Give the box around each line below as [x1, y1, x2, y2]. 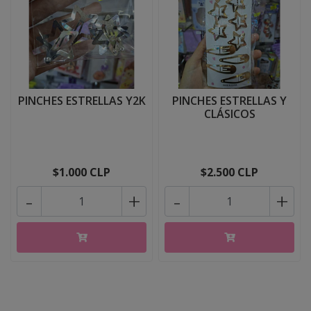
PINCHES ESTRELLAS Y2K [17, 93, 146, 108]
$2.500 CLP [201, 165, 258, 180]
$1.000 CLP [53, 165, 110, 180]
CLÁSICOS [203, 106, 255, 121]
